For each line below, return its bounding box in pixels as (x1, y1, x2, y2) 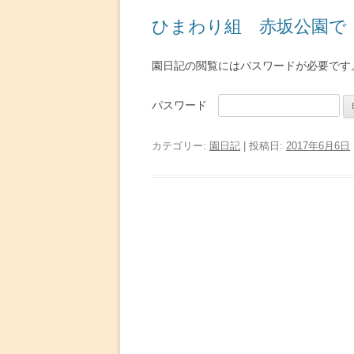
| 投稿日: (240, 140, 286, 152)
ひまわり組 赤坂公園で (152, 17, 347, 36)
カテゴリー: (152, 140, 209, 152)
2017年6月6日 (286, 140, 350, 152)
